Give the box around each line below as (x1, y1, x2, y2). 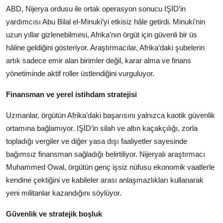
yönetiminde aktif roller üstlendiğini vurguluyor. (6, 69, 154, 78)
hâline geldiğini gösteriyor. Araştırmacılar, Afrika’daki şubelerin (6, 43, 205, 52)
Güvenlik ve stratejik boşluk (6, 210, 102, 219)
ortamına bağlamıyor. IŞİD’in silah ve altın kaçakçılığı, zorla (6, 124, 198, 133)
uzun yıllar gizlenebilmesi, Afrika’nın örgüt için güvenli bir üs (6, 30, 197, 39)
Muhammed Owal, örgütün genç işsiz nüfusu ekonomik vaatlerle (6, 163, 215, 172)
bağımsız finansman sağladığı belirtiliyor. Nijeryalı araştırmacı (6, 150, 205, 159)
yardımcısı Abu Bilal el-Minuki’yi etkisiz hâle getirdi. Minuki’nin (6, 17, 205, 26)
